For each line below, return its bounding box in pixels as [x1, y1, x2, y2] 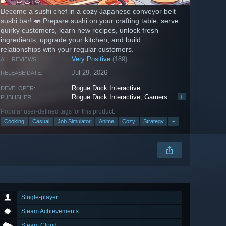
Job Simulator [58, 118, 91, 125]
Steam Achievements [21, 208, 79, 215]
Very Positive [72, 55, 111, 63]
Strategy [143, 118, 164, 125]
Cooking [4, 118, 24, 125]
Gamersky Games [144, 93, 168, 101]
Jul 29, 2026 [72, 69, 108, 77]
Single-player [21, 194, 58, 201]
